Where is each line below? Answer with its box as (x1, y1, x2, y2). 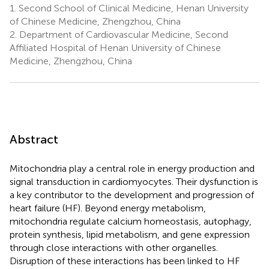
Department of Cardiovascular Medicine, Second (17, 28, 228, 40)
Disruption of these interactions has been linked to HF (10, 255, 240, 267)
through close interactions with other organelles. (10, 241, 218, 253)
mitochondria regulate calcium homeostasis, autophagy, (10, 215, 252, 227)
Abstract (10, 131, 58, 147)
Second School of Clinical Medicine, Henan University (16, 2, 249, 14)
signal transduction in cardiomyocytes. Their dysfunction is (10, 175, 258, 187)
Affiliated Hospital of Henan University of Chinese (10, 41, 221, 53)
